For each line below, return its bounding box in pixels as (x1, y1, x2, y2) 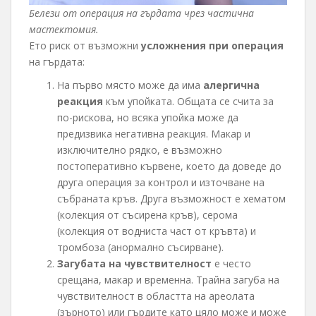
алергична (203, 78, 260, 92)
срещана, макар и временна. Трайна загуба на (57, 273, 279, 287)
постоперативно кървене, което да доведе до (57, 159, 281, 174)
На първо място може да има (57, 78, 203, 92)
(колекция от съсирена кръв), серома (57, 208, 238, 222)
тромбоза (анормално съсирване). (57, 241, 224, 255)
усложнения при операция (141, 39, 284, 53)
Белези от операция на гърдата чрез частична (29, 6, 254, 20)
